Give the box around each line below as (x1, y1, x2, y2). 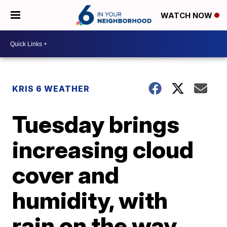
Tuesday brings (12, 110, 180, 138)
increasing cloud (12, 135, 194, 164)
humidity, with (12, 186, 168, 214)
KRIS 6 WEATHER (12, 84, 90, 94)
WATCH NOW (161, 11, 214, 21)
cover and (12, 161, 120, 189)
